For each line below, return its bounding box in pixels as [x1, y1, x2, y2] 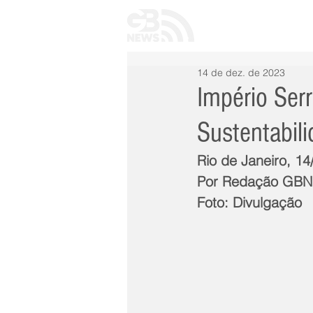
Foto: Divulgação [197, 194, 302, 211]
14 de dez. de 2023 [197, 66, 285, 79]
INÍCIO [217, 20, 252, 31]
